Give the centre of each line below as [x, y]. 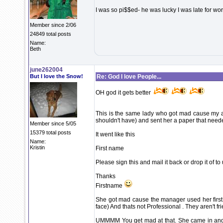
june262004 [46, 70]
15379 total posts [51, 132]
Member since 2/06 [53, 25]
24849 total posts [51, 34]
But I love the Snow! [56, 76]
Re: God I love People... [129, 77]
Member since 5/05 [53, 123]
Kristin [37, 147]
